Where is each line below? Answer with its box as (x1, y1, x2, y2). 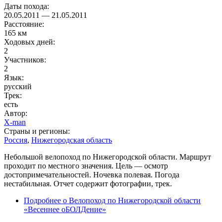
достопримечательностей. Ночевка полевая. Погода (4, 170, 179, 179)
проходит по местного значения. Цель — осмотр (4, 162, 168, 170)
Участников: (4, 55, 48, 64)
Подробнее (24, 196, 61, 205)
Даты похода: (4, 2, 51, 11)
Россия (4, 136, 27, 145)
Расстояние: (4, 20, 46, 29)
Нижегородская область (31, 136, 112, 145)
